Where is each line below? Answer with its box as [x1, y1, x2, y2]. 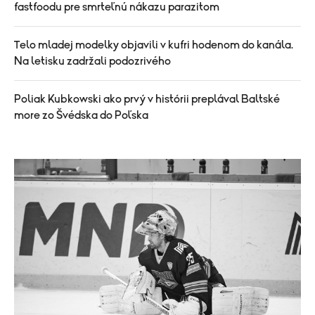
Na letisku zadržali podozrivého [14, 55, 171, 67]
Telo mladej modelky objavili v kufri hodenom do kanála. [14, 39, 293, 51]
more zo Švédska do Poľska [14, 109, 148, 121]
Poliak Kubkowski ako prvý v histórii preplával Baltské [14, 93, 280, 105]
